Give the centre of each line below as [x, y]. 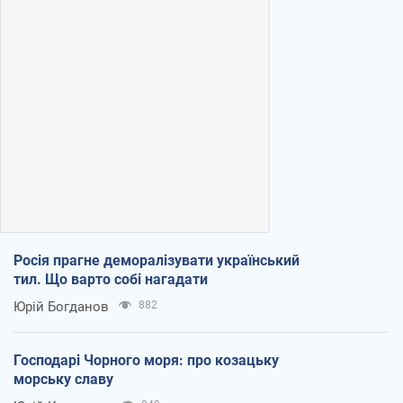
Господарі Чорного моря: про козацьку [146, 361]
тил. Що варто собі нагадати [111, 280]
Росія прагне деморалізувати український [157, 261]
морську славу [63, 380]
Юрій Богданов [61, 307]
